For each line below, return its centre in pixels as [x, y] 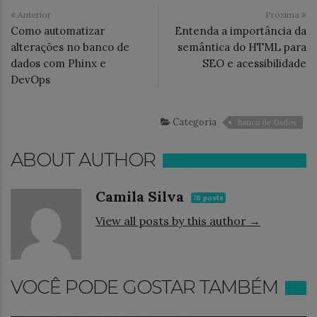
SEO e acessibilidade [254, 63]
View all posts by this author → [178, 221]
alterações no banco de [70, 47]
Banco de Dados [266, 122]
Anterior [33, 15]
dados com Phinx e [58, 63]
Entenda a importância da [241, 31]
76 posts [208, 198]
